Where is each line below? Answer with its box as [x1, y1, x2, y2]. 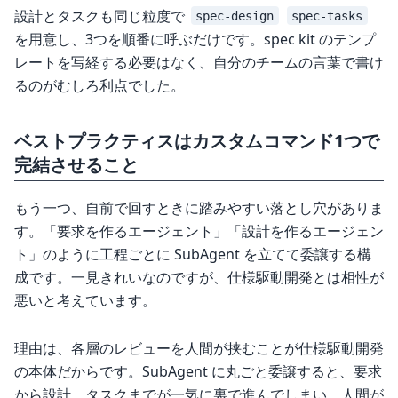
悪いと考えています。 [14, 291, 156, 311]
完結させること [14, 152, 139, 177]
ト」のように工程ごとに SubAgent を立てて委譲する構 [14, 244, 371, 265]
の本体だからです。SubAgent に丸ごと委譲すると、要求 [14, 362, 382, 382]
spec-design [195, 8, 275, 23]
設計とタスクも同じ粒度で [14, 5, 188, 26]
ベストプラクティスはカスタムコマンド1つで [14, 128, 379, 153]
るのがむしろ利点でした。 [14, 75, 185, 95]
